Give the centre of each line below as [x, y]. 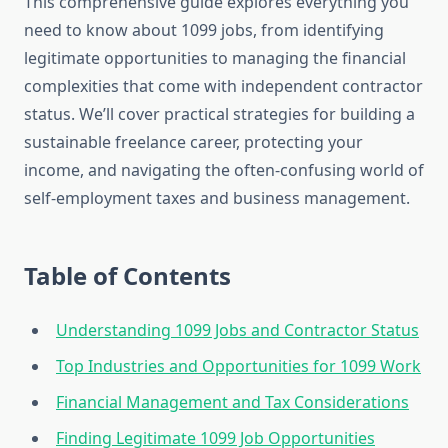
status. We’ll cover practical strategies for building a [219, 114]
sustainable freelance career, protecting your [193, 142]
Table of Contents [127, 276]
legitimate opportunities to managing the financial [215, 58]
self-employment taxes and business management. [217, 198]
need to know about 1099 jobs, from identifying [204, 30]
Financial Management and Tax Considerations [232, 402]
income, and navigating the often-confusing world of [224, 170]
